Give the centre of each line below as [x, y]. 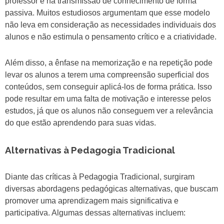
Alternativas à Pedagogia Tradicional [90, 150]
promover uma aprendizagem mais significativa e [92, 201]
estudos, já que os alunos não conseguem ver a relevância [109, 111]
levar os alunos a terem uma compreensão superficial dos [107, 75]
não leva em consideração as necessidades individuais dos [110, 25]
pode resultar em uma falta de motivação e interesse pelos [108, 99]
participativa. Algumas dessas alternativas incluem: [95, 213]
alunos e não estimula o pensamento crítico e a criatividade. [111, 37]
